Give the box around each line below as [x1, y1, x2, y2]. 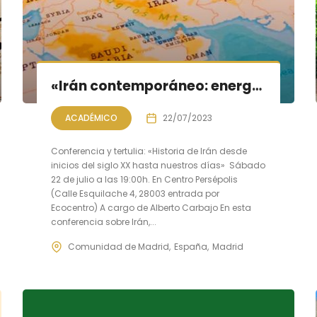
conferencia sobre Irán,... [51, 216, 157, 228]
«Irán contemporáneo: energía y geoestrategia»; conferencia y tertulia [252, 76, 263, 96]
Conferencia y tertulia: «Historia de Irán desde [51, 145, 250, 157]
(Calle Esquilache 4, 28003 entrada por [51, 188, 220, 200]
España [174, 241, 208, 253]
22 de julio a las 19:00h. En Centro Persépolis [51, 173, 238, 185]
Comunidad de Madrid [68, 241, 170, 253]
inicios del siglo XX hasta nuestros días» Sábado [51, 159, 266, 171]
